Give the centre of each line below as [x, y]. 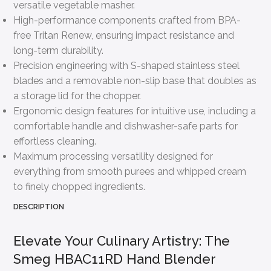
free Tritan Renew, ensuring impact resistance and [124, 35]
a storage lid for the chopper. [77, 96]
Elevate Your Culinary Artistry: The [122, 240]
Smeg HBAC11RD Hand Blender [115, 259]
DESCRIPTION [39, 206]
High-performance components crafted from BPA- [127, 20]
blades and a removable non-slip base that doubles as [135, 80]
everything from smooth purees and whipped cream [130, 171]
